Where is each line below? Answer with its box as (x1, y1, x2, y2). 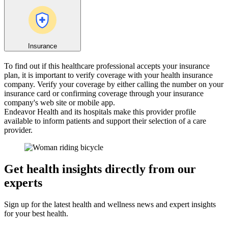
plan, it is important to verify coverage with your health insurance (4, 71, 213, 80)
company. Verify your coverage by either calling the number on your (4, 80, 223, 89)
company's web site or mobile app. (4, 98, 115, 107)
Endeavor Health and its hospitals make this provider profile (4, 107, 196, 117)
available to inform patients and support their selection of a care (4, 117, 206, 126)
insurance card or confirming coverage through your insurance (4, 89, 204, 98)
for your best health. (4, 209, 68, 218)
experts (4, 176, 42, 190)
